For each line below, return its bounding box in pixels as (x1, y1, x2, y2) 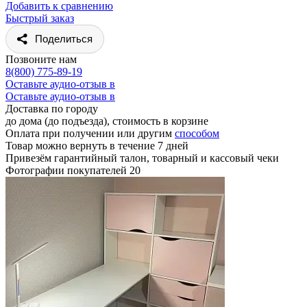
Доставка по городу (5, 102, 98, 114)
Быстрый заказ (5, 12, 74, 24)
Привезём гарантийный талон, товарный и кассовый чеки (5, 151, 279, 164)
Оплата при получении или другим (5, 127, 175, 139)
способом (175, 127, 219, 139)
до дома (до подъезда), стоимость (5, 114, 163, 127)
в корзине (163, 114, 208, 127)
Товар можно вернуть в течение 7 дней (5, 139, 188, 151)
